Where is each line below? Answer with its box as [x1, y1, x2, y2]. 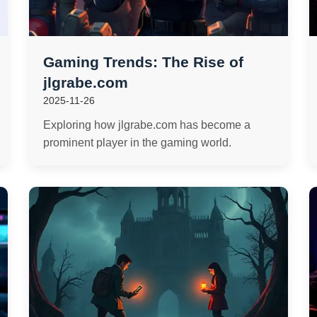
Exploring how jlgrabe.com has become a [42, 119, 250, 131]
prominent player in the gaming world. [42, 137, 231, 149]
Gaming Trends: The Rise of [42, 54, 243, 70]
